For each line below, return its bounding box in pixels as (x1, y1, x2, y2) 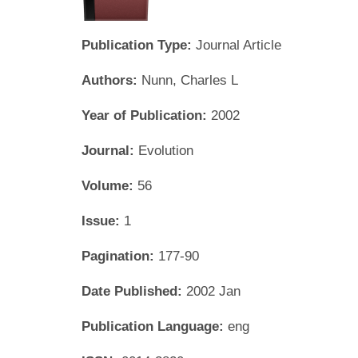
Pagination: (82, 248, 158, 264)
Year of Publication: (82, 107, 211, 123)
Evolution (138, 142, 193, 158)
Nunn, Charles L (141, 72, 238, 88)
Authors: (82, 72, 141, 88)
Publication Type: (82, 37, 196, 53)
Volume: (82, 177, 137, 193)
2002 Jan (186, 283, 241, 299)
